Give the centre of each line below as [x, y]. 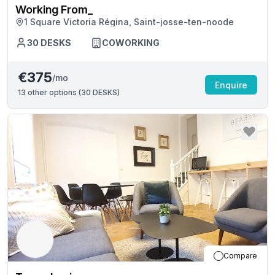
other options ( [53, 92]
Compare [240, 256]
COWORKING [131, 43]
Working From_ [54, 10]
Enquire [231, 85]
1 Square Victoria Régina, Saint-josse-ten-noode [129, 22]
